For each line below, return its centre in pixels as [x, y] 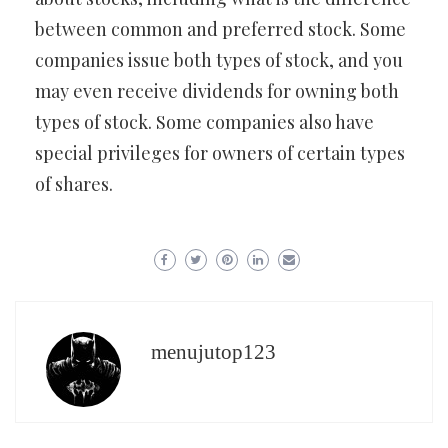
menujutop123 [213, 352]
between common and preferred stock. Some [220, 29]
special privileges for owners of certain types [220, 153]
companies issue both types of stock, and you [219, 60]
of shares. [74, 184]
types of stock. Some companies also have [204, 122]
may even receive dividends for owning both [217, 91]
